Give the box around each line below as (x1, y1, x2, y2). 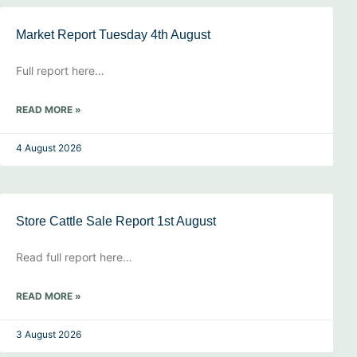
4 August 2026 (16, 141, 81, 154)
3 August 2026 (16, 328, 81, 340)
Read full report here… (16, 249, 132, 264)
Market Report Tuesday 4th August (16, 27, 210, 41)
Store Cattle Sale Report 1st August (16, 214, 216, 228)
